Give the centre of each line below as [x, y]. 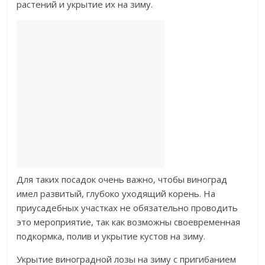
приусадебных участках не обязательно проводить [127, 208]
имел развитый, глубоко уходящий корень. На [116, 194]
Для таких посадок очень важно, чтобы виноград [122, 180]
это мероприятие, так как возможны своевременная [129, 222]
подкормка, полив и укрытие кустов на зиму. [111, 236]
